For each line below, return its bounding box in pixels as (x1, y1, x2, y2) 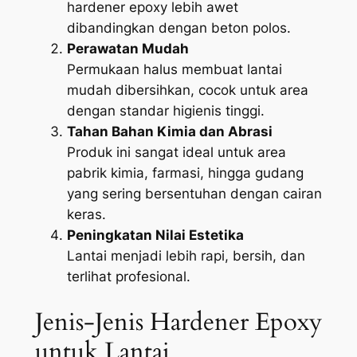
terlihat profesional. (66, 269, 190, 285)
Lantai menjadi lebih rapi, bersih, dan (66, 248, 305, 265)
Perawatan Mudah (66, 41, 189, 57)
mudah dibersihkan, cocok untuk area (66, 82, 308, 99)
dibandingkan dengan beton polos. (66, 20, 291, 37)
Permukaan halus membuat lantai (66, 61, 282, 78)
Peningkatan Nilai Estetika (66, 227, 244, 244)
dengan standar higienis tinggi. (66, 103, 265, 120)
